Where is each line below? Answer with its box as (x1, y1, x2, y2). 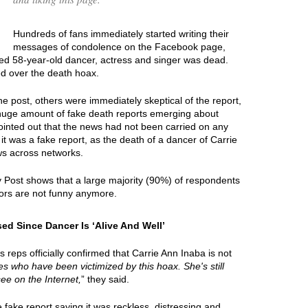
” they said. (81, 273, 129, 285)
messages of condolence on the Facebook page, (13, 41, 225, 52)
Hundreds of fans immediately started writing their (13, 27, 229, 39)
